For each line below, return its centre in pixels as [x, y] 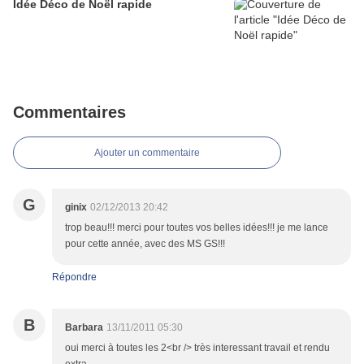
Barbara [84, 328]
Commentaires [69, 113]
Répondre [74, 277]
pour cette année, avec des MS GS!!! [145, 244]
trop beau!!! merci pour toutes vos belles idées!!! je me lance [197, 228]
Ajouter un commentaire [147, 153]
